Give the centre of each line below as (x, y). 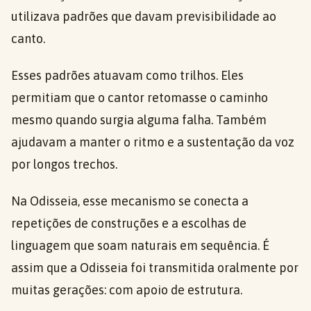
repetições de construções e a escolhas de (129, 224)
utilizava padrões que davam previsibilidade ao (144, 17)
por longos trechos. (64, 165)
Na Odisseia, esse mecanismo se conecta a (130, 201)
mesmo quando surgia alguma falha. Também (139, 120)
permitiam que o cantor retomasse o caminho (140, 98)
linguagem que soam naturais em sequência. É (140, 246)
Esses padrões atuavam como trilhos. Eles (127, 76)
